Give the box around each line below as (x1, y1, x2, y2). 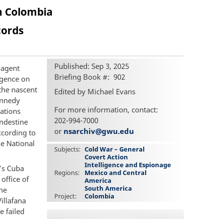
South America (85, 184, 132, 193)
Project (54, 192, 75, 201)
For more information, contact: (54, 104, 158, 114)
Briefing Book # (54, 72, 108, 82)
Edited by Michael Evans (54, 86, 135, 96)
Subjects (54, 145, 79, 154)
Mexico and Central (85, 168, 147, 177)
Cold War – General (85, 145, 145, 154)
